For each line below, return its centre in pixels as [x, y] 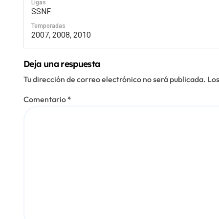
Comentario [45, 99]
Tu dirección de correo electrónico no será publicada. [115, 79]
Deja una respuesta [62, 63]
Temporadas [48, 26]
